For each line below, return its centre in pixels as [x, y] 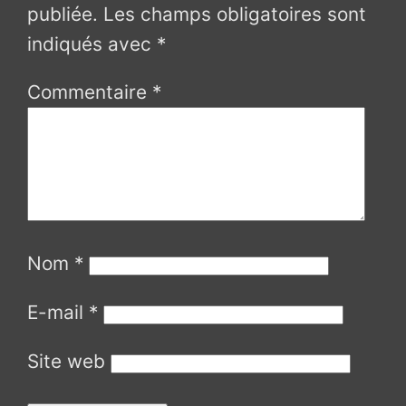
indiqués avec [92, 43]
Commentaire [90, 92]
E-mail [58, 312]
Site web [67, 361]
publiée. [63, 14]
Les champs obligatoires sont [235, 14]
